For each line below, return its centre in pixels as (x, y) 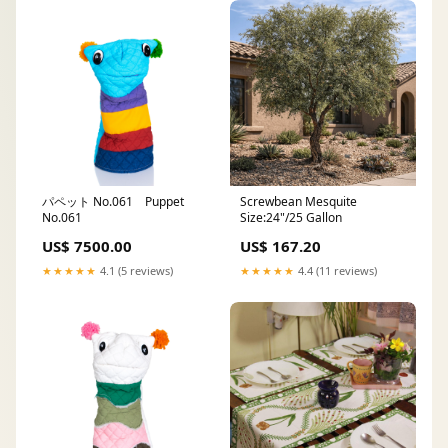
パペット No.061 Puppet (113, 201)
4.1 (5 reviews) (135, 270)
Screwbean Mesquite (298, 201)
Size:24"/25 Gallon (291, 217)
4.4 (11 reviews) (336, 270)
